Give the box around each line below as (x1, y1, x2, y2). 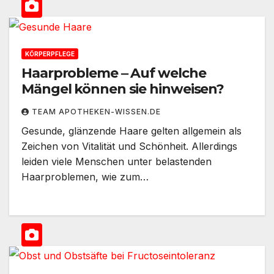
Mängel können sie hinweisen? (21, 80, 224, 97)
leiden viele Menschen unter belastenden (21, 155, 212, 168)
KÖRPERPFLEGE (25, 50, 75, 57)
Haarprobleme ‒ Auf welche (21, 64, 206, 81)
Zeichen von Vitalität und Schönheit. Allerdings (21, 139, 237, 152)
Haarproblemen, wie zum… (21, 170, 149, 183)
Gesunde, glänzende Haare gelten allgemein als (21, 124, 242, 137)
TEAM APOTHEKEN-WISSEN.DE (32, 106, 161, 116)
